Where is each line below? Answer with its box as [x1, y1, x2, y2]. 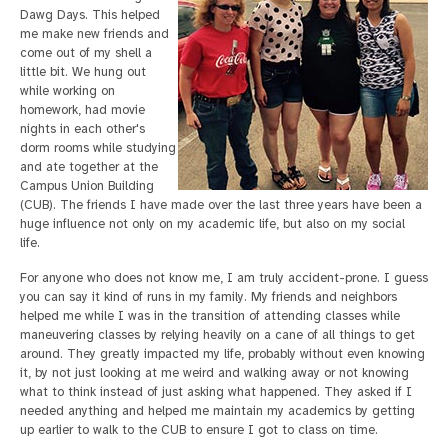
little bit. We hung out [20, 63, 146, 80]
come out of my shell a [20, 44, 152, 61]
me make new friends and [20, 25, 169, 42]
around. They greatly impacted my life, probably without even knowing [20, 345, 425, 362]
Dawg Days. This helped [20, 6, 160, 23]
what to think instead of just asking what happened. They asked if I [20, 383, 412, 400]
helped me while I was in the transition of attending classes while [20, 307, 400, 324]
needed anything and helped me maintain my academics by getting [20, 402, 415, 419]
